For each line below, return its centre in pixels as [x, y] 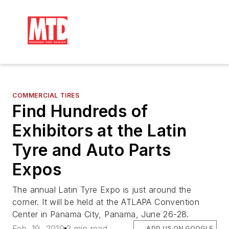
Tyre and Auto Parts [92, 150]
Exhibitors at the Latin [100, 131]
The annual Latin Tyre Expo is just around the [102, 190]
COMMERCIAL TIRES [46, 95]
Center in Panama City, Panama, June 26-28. [101, 214]
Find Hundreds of [80, 111]
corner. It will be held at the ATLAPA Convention [106, 202]
